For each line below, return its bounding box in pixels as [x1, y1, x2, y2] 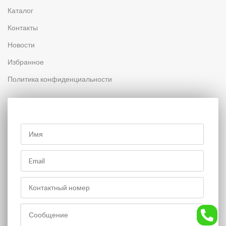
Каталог [8, 6, 34, 15]
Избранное [8, 57, 44, 66]
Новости [8, 40, 35, 49]
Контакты [8, 23, 38, 32]
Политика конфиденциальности [8, 74, 112, 83]
